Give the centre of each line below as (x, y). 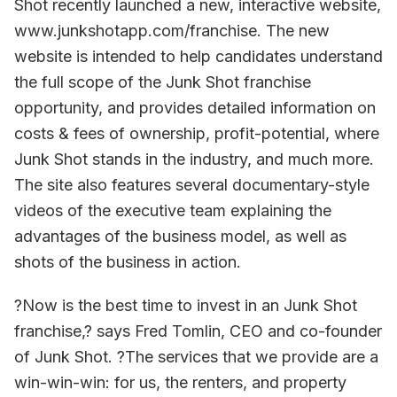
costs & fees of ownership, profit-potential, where (197, 133)
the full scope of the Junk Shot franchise (163, 82)
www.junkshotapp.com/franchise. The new (172, 31)
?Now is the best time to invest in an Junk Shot (186, 305)
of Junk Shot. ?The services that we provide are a (196, 357)
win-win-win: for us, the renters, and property (180, 382)
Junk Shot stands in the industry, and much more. (194, 159)
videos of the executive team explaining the (173, 210)
